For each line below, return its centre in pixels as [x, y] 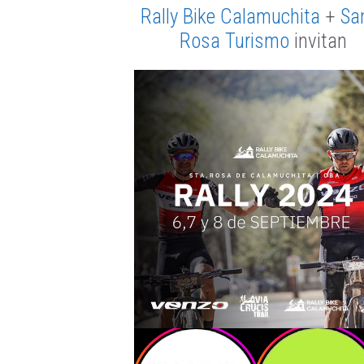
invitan [318, 41]
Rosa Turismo [234, 41]
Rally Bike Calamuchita [230, 17]
